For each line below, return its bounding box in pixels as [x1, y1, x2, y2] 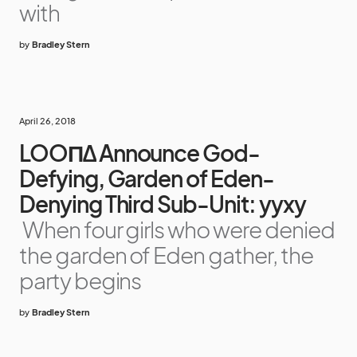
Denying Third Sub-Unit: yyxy [19, 190, 306, 218]
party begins [19, 266, 142, 294]
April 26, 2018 [19, 116, 76, 126]
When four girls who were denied [22, 215, 335, 243]
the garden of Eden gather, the [19, 241, 313, 269]
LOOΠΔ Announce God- [19, 139, 261, 167]
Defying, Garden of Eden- [19, 164, 274, 192]
